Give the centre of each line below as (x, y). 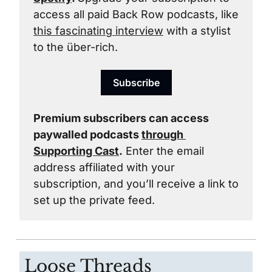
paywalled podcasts (87, 134)
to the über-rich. (76, 47)
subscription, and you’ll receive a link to (136, 184)
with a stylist (197, 31)
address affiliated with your (104, 167)
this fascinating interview (98, 31)
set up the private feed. (96, 200)
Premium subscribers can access (121, 118)
